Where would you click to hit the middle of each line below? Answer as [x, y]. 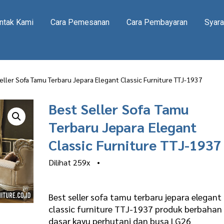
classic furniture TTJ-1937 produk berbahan [135, 209]
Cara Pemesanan [80, 22]
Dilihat [61, 162]
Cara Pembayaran [157, 22]
